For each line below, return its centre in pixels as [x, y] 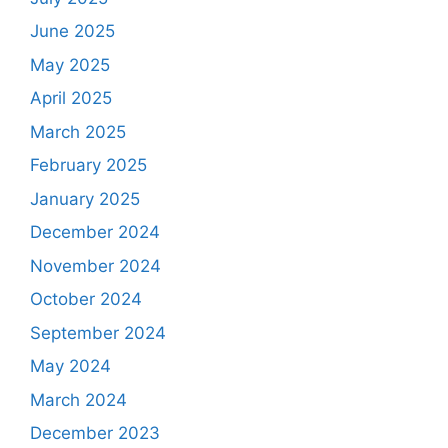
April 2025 [71, 98]
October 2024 [86, 299]
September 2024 [98, 332]
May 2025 [70, 64]
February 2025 [88, 165]
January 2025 [85, 198]
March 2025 [78, 131]
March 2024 [78, 399]
